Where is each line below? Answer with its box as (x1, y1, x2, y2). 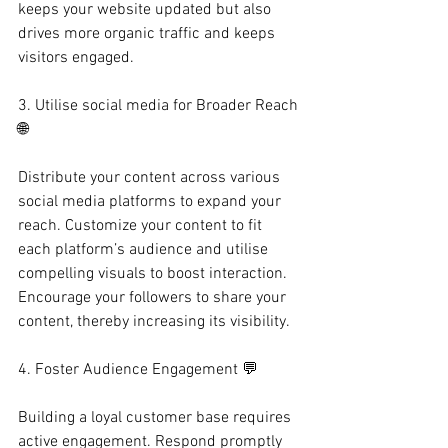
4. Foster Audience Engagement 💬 (18, 360, 258, 380)
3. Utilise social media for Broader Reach (18, 96, 302, 116)
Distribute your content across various (18, 168, 284, 188)
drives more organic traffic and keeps (18, 24, 279, 44)
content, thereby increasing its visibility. (18, 312, 290, 332)
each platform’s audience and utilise (18, 240, 272, 260)
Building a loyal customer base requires (18, 408, 295, 428)
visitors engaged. (18, 48, 134, 68)
